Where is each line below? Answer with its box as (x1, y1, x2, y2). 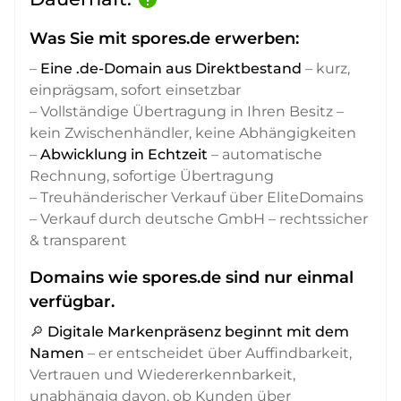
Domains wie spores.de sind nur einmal (30, 268, 354, 288)
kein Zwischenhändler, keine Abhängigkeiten (30, 124, 356, 142)
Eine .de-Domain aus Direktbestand (40, 60, 302, 78)
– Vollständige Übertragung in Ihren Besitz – (30, 103, 344, 121)
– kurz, (302, 60, 350, 78)
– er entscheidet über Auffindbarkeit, (84, 345, 352, 363)
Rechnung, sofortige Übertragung (30, 167, 274, 185)
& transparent (30, 232, 127, 250)
